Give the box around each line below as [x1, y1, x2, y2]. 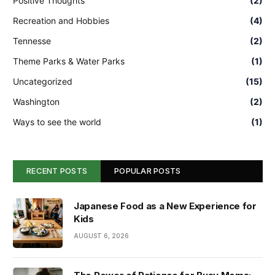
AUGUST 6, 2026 [74, 232, 129, 239]
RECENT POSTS [26, 166, 88, 176]
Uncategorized [13, 76, 72, 87]
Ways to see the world [13, 117, 101, 127]
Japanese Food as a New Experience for [74, 200, 257, 212]
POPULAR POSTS [114, 166, 181, 176]
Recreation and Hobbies [13, 15, 109, 26]
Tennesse [13, 36, 51, 46]
